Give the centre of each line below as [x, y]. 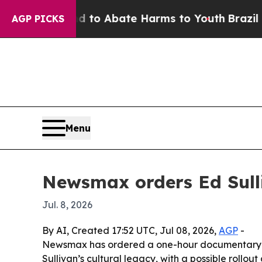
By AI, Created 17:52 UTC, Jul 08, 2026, [130, 230]
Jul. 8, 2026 [67, 204]
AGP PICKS [38, 19]
